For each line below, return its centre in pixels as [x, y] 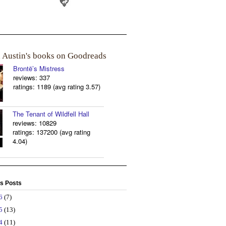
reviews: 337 [32, 77]
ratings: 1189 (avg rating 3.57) [57, 86]
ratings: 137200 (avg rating [51, 132]
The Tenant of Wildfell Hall [51, 114]
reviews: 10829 [35, 123]
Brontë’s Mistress [39, 68]
